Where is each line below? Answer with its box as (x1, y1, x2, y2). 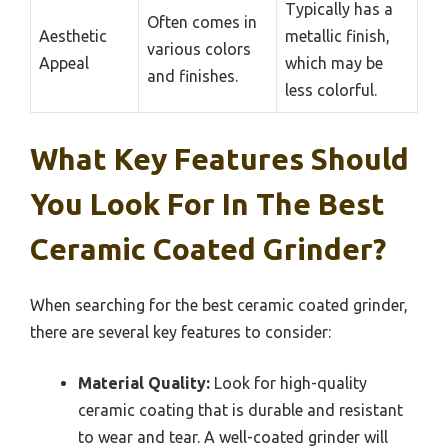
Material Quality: (78, 373, 210, 392)
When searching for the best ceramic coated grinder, (30, 295, 408, 314)
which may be (285, 53, 383, 72)
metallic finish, (285, 26, 390, 45)
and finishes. (147, 66, 238, 85)
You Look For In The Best (30, 186, 385, 221)
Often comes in (147, 12, 257, 31)
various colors (147, 39, 251, 58)
